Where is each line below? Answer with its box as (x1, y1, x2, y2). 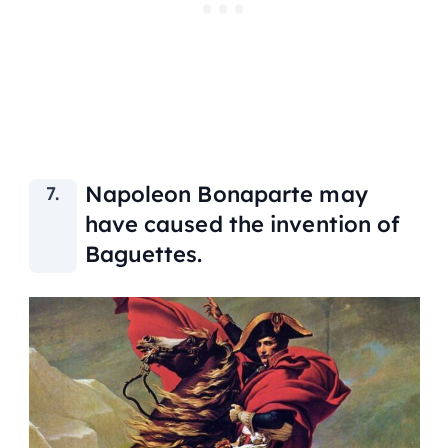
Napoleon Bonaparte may (84, 180, 368, 209)
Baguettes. (84, 240, 203, 269)
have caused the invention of (84, 210, 401, 239)
